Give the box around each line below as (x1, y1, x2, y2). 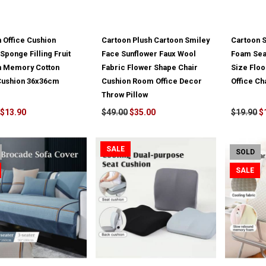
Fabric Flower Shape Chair (102, 63, 198, 72)
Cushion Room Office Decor (102, 77, 202, 86)
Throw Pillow (102, 90, 148, 100)
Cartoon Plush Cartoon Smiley (102, 36, 210, 45)
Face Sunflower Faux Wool (102, 49, 197, 59)
